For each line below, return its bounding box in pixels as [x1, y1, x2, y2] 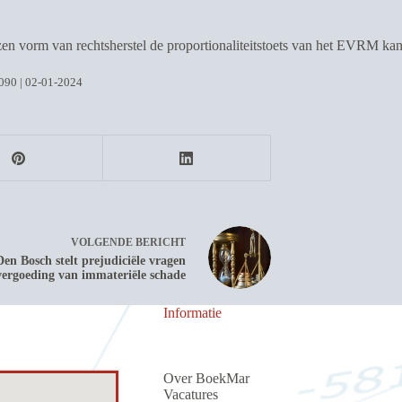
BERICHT [135, 235, 186, 249]
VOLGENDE [71, 235, 135, 249]
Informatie [162, 305, 222, 321]
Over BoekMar [162, 371, 249, 386]
